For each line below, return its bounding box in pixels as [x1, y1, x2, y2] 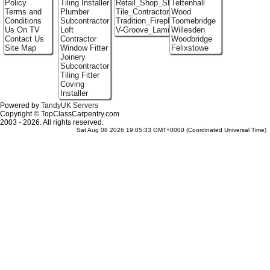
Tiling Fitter [60, 71, 99, 80]
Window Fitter [60, 43, 108, 53]
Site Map [4, 43, 36, 53]
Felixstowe [171, 43, 209, 53]
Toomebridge [171, 16, 216, 26]
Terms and [4, 7, 42, 17]
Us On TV [4, 25, 40, 35]
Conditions [4, 16, 42, 26]
